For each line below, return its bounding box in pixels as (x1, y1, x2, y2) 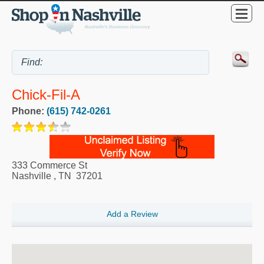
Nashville (12, 171, 51, 181)
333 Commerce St (12, 160, 87, 171)
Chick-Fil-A (12, 87, 80, 103)
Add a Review (106, 209, 158, 219)
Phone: (12, 106, 47, 117)
